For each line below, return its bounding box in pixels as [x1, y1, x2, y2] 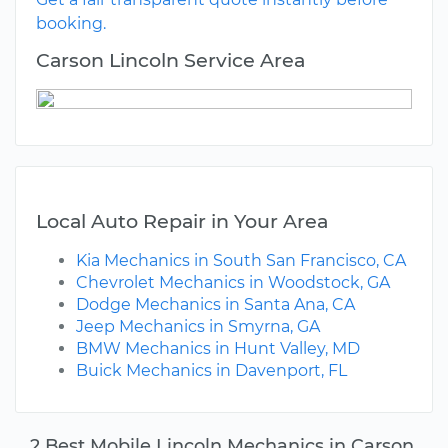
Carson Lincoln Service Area [36, 48, 305, 73]
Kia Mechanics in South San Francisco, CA [76, 251, 406, 271]
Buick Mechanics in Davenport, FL [76, 361, 347, 381]
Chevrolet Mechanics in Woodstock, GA [76, 273, 390, 293]
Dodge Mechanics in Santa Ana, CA [76, 295, 355, 315]
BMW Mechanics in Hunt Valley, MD [76, 339, 360, 359]
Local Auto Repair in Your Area [36, 209, 328, 234]
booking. [36, 14, 106, 34]
